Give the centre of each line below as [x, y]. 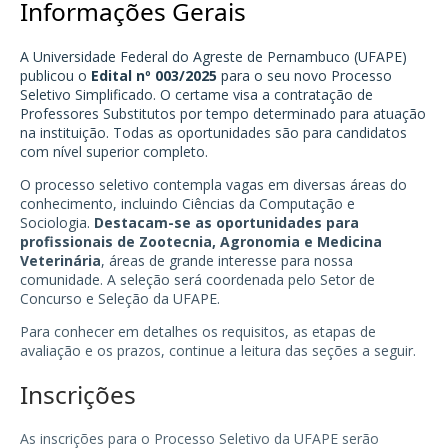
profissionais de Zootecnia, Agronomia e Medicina [201, 241]
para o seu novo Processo [304, 75]
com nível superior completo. [114, 151]
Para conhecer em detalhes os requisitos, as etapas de [198, 331]
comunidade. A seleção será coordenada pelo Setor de [197, 279]
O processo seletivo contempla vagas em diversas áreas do [213, 184]
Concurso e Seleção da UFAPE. [120, 298]
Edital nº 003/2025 [154, 75]
